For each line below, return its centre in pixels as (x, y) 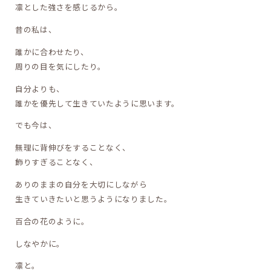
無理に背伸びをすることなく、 (73, 148)
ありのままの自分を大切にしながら (81, 184)
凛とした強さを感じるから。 (69, 7)
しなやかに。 (40, 243)
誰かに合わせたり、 (52, 51)
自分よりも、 (40, 88)
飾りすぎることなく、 (57, 162)
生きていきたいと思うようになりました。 (94, 199)
